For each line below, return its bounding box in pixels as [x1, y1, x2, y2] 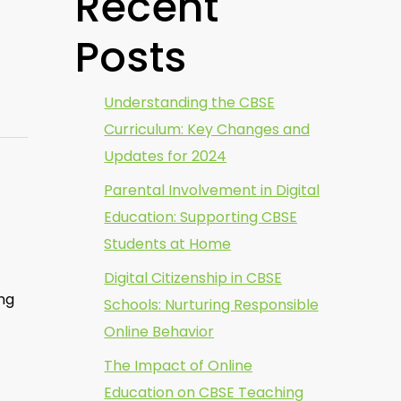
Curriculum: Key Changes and [104, 119, 310, 140]
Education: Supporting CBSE [104, 207, 297, 227]
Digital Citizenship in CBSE [104, 268, 282, 288]
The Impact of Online [104, 355, 253, 376]
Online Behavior [104, 321, 215, 342]
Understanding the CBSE [104, 92, 275, 113]
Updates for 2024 [104, 146, 227, 166]
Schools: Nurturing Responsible [104, 294, 319, 315]
